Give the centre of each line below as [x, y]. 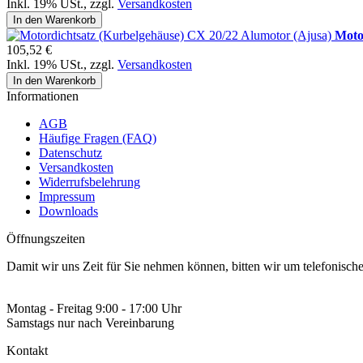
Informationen [43, 96]
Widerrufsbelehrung [90, 182]
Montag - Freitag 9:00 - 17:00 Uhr [94, 309]
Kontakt [27, 351]
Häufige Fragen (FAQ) [98, 139]
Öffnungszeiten [46, 239]
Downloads [68, 211]
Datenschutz [70, 153]
